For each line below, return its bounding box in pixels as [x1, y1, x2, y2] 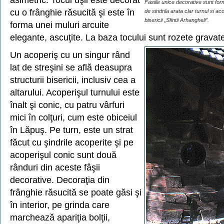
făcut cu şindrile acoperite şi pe [10, 137, 133, 147]
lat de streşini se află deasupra [10, 62, 132, 72]
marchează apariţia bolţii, [10, 212, 110, 222]
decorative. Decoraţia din [10, 174, 109, 185]
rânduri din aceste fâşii [10, 162, 100, 172]
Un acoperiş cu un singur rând [10, 49, 130, 60]
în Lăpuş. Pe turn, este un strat [10, 124, 133, 135]
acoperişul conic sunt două [10, 149, 116, 160]
